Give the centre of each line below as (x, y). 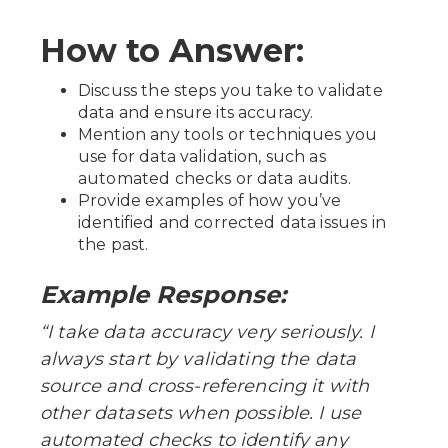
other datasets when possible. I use (201, 412)
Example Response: (163, 294)
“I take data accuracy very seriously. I (207, 331)
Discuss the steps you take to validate (230, 90)
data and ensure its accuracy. (196, 112)
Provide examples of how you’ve (210, 200)
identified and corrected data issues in (232, 222)
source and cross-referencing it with (205, 385)
